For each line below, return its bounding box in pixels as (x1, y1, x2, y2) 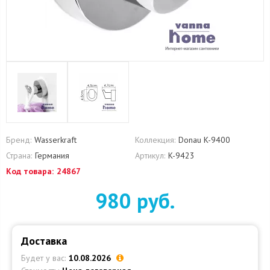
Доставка (21, 234, 67, 248)
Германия (35, 150, 69, 161)
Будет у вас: (21, 253, 66, 263)
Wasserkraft (34, 134, 77, 145)
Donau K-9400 (178, 134, 230, 145)
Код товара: (6, 166, 54, 177)
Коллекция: (135, 134, 175, 145)
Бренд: (6, 134, 31, 145)
